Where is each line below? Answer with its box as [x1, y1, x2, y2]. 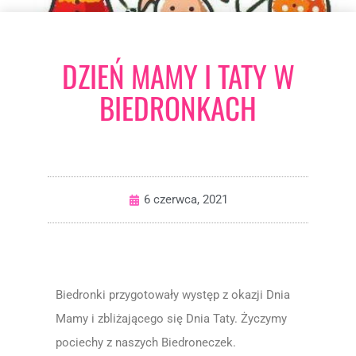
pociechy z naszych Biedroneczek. [56, 335, 236, 350]
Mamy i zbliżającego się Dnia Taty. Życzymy [56, 311, 287, 326]
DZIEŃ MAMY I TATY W [61, 54, 295, 98]
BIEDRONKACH [99, 86, 257, 130]
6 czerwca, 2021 [143, 192, 228, 207]
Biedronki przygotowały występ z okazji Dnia [56, 288, 290, 302]
